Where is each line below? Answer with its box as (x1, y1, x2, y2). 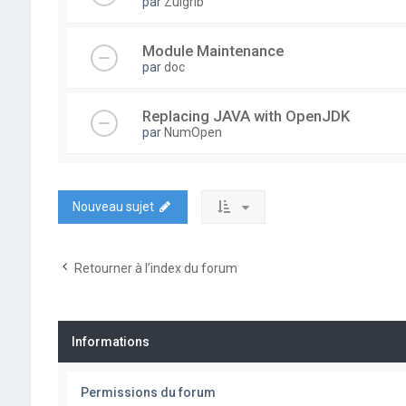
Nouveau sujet (72, 198, 154, 214)
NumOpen (163, 124, 222, 140)
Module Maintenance (141, 41, 284, 60)
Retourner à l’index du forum (73, 260, 237, 275)
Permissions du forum (80, 384, 216, 400)
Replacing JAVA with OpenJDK (141, 106, 350, 125)
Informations (71, 333, 150, 349)
